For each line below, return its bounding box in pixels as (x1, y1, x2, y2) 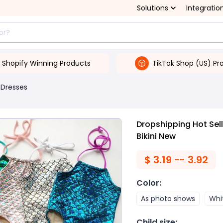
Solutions (137, 3, 168, 13)
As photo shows (141, 194, 195, 204)
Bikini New (136, 130, 176, 142)
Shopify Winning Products (1, 58, 91, 68)
